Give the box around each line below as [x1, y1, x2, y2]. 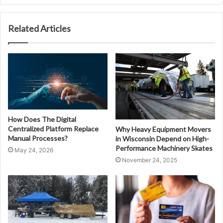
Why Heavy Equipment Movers [115, 125, 211, 134]
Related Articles [8, 23, 71, 34]
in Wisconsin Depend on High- [115, 134, 209, 143]
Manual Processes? [8, 134, 68, 143]
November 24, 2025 [122, 156, 177, 164]
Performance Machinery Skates [115, 144, 213, 153]
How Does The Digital [8, 115, 76, 124]
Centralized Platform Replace [8, 124, 99, 133]
